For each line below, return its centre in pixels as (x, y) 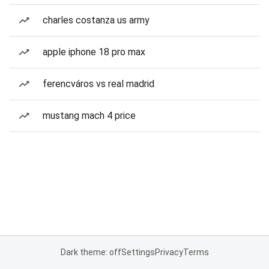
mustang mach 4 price (89, 116)
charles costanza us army (96, 20)
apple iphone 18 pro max (94, 52)
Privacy (169, 252)
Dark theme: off (91, 252)
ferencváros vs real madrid (98, 84)
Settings (138, 252)
